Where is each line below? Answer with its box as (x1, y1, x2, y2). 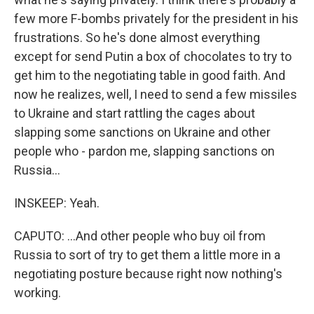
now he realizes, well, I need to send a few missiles (14, 87, 297, 102)
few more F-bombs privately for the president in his (14, 11, 299, 26)
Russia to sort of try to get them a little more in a (14, 247, 280, 262)
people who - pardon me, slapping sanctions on (14, 144, 275, 158)
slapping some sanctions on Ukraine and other (14, 125, 271, 139)
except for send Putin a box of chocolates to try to (14, 49, 292, 64)
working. (14, 285, 61, 300)
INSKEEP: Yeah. (14, 196, 100, 210)
